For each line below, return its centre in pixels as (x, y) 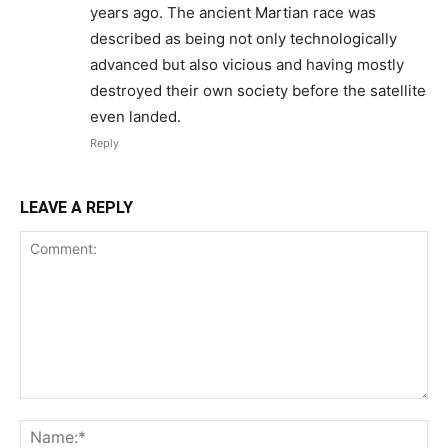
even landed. (135, 117)
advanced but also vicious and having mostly (247, 65)
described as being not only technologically (243, 39)
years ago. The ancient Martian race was (233, 13)
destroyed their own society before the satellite (258, 91)
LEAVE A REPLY (76, 208)
